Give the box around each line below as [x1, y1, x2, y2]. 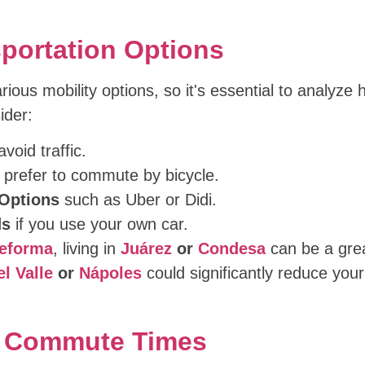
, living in [52, 240, 121, 258]
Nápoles [78, 264, 142, 283]
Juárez [120, 240, 172, 258]
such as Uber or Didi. [59, 191, 217, 209]
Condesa [197, 240, 266, 258]
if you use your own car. [10, 215, 188, 234]
